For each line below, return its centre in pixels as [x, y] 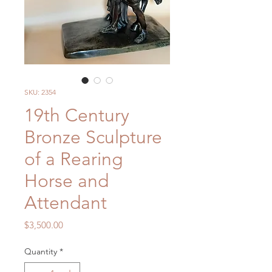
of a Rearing [73, 159]
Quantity [41, 251]
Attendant [66, 203]
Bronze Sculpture [93, 137]
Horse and [66, 181]
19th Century [77, 115]
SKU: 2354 [40, 92]
